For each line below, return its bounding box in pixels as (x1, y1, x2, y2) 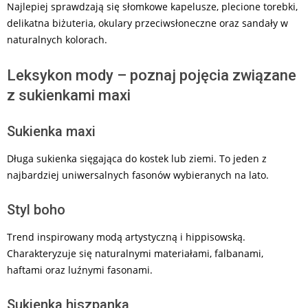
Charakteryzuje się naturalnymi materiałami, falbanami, (7, 247, 263, 260)
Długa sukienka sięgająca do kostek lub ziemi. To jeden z (7, 152, 267, 165)
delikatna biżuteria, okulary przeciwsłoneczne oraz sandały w (7, 16, 288, 30)
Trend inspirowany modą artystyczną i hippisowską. (7, 230, 245, 243)
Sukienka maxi (7, 123, 96, 140)
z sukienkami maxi (7, 87, 131, 104)
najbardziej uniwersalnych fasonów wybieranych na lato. (7, 168, 269, 181)
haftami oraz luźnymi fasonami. (7, 263, 153, 276)
